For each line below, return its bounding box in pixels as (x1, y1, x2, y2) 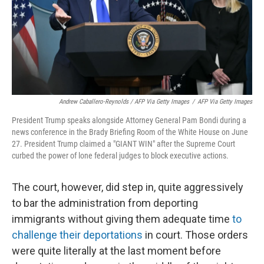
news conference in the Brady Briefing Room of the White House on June (12, 127, 248, 137)
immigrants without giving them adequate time (12, 213, 232, 225)
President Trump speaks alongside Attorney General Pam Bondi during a (12, 115, 246, 125)
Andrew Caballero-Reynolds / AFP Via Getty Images (59, 98, 189, 105)
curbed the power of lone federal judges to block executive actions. (12, 151, 229, 160)
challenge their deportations (12, 229, 143, 241)
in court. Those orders (143, 229, 248, 241)
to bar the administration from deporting (12, 197, 198, 209)
